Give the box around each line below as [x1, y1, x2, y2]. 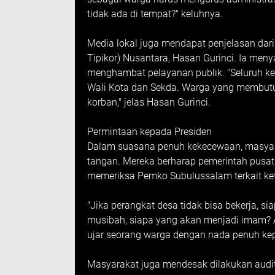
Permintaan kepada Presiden [87, 126, 212, 137]
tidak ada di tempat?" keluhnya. [87, 8, 223, 20]
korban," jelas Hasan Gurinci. [87, 96, 211, 108]
